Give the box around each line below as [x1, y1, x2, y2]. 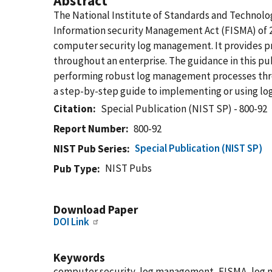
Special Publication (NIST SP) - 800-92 [101, 102, 268, 115]
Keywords [53, 250, 105, 265]
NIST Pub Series [53, 142, 127, 155]
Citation [53, 102, 93, 115]
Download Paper [53, 202, 138, 217]
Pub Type [53, 162, 97, 175]
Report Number [53, 122, 126, 135]
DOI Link [53, 215, 89, 228]
